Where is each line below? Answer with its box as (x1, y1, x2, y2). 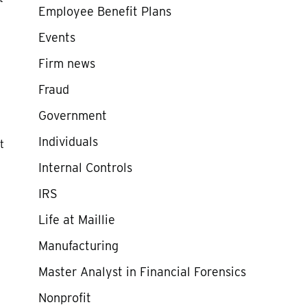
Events (38, 30, 75, 45)
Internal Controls (38, 160, 132, 175)
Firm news (38, 56, 95, 71)
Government (38, 108, 107, 123)
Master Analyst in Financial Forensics (38, 265, 246, 279)
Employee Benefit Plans (38, 4, 171, 19)
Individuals (38, 134, 98, 149)
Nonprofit (38, 291, 91, 305)
